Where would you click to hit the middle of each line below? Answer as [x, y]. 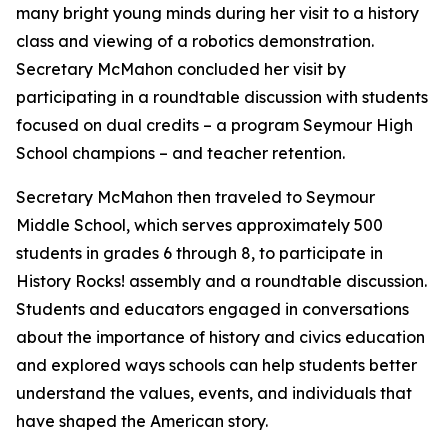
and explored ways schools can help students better [216, 365]
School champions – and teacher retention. [184, 153]
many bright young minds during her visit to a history [217, 13]
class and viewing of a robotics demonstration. [195, 41]
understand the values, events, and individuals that [214, 393]
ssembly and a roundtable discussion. [283, 281]
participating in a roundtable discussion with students [222, 97]
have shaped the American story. [146, 421]
